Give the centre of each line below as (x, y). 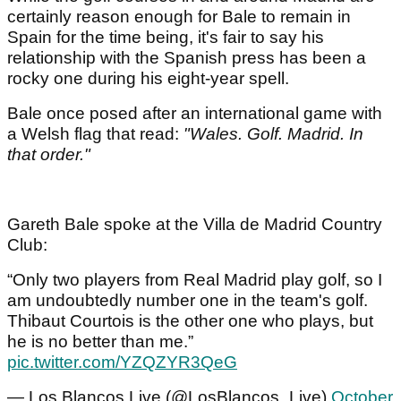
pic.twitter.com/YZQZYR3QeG (122, 363)
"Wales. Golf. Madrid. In (273, 134)
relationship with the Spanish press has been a (187, 58)
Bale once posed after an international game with (195, 114)
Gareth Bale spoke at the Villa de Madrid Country (195, 225)
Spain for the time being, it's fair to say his (166, 38)
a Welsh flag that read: (95, 134)
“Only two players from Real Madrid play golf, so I (195, 280)
